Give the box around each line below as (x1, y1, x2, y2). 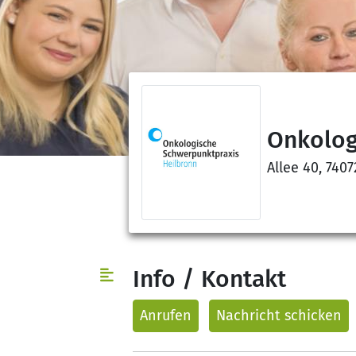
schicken (281, 306, 342, 324)
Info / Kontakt (133, 264, 286, 293)
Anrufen (140, 306, 192, 324)
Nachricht (216, 306, 281, 324)
